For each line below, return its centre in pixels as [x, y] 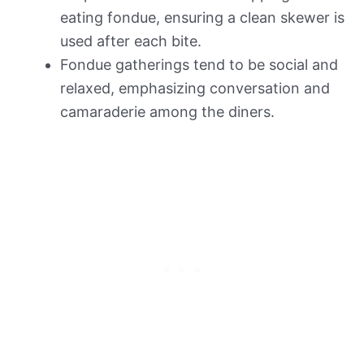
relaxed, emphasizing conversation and [195, 89]
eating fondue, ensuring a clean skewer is [202, 18]
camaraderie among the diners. [167, 112]
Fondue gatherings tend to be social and [199, 65]
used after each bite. [131, 41]
